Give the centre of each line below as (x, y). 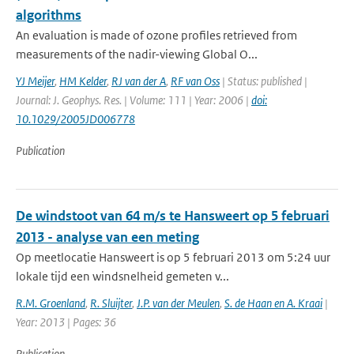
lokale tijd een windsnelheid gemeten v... (122, 276)
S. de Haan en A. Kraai (273, 303)
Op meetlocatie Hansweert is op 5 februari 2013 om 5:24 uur (173, 257)
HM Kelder (83, 81)
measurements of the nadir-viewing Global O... (137, 54)
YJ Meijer (35, 81)
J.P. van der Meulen (178, 303)
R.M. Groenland (51, 303)
